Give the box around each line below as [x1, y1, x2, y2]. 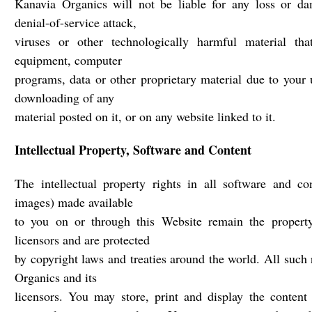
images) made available [15, 194, 133, 210]
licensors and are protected [15, 231, 150, 248]
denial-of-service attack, [15, 14, 136, 31]
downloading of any [15, 89, 114, 106]
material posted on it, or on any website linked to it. [15, 108, 276, 125]
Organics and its [15, 269, 97, 286]
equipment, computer [15, 52, 122, 68]
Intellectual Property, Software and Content [15, 141, 251, 159]
